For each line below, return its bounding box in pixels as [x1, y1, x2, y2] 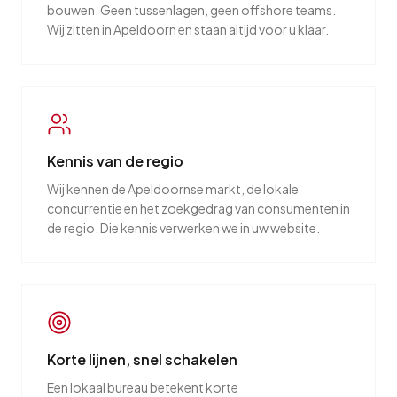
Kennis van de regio [47, 152, 183, 170]
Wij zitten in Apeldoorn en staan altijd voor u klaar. [47, 21, 329, 37]
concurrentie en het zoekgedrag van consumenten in [47, 200, 350, 216]
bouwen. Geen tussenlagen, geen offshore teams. [47, 2, 336, 18]
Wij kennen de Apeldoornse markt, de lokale [47, 181, 299, 197]
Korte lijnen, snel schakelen [47, 350, 237, 369]
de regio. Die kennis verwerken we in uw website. [47, 220, 320, 236]
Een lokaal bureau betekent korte [47, 379, 238, 395]
